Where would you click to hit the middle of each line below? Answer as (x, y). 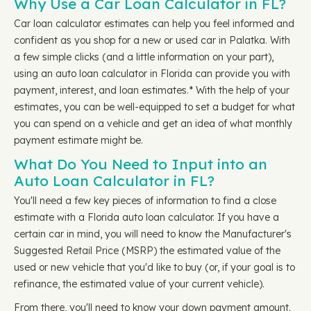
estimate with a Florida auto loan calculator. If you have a (146, 217)
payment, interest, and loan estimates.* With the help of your (152, 90)
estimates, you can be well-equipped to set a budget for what (154, 107)
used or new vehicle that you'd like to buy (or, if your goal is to (154, 267)
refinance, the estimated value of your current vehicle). (139, 284)
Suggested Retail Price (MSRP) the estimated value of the (147, 251)
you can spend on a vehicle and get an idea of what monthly (153, 124)
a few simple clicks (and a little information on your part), (144, 57)
